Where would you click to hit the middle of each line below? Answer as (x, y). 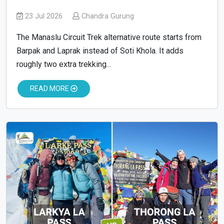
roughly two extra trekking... (64, 64)
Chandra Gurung (106, 16)
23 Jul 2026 (43, 16)
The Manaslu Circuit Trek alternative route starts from (109, 37)
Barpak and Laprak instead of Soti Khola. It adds (100, 51)
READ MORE (50, 89)
